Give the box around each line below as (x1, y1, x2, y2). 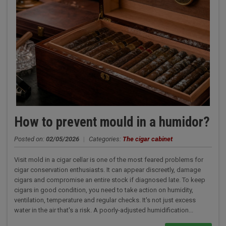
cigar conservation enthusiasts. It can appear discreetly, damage (14, 166, 201, 174)
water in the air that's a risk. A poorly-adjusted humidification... (14, 206, 193, 214)
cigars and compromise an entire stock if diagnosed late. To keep (14, 176, 205, 184)
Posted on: (14, 135, 46, 143)
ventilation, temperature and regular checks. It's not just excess (14, 196, 196, 204)
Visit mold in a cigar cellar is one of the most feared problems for (14, 156, 203, 163)
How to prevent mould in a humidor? (14, 114, 210, 130)
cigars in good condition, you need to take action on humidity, (14, 186, 193, 194)
